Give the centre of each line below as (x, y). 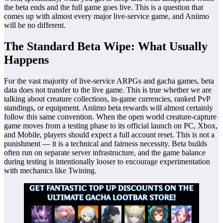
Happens (26, 60)
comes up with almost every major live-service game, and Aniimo (107, 16)
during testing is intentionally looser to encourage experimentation (107, 162)
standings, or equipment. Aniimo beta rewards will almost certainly (109, 108)
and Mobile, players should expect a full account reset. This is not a (109, 135)
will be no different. (35, 25)
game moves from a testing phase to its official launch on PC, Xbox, (111, 126)
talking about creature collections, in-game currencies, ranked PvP (107, 99)
